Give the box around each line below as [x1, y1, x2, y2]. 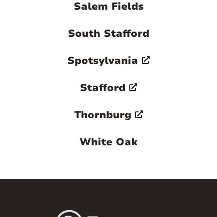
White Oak [79, 135, 138, 149]
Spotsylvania [67, 54, 138, 68]
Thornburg [74, 108, 131, 122]
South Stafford [68, 27, 149, 41]
